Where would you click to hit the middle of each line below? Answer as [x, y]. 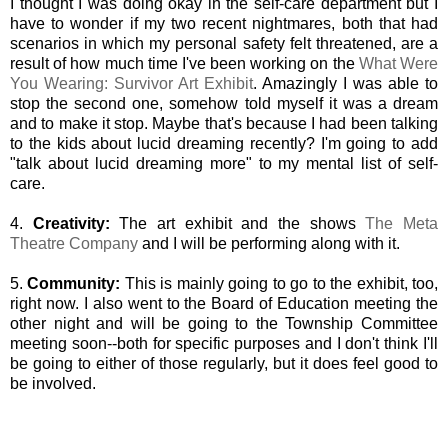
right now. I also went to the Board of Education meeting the [224, 303]
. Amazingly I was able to [345, 83]
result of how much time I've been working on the [184, 63]
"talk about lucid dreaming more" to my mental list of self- [224, 163]
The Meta [402, 223]
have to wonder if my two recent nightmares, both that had [224, 23]
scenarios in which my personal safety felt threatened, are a [224, 43]
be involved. [53, 383]
